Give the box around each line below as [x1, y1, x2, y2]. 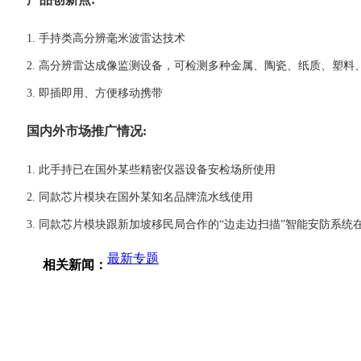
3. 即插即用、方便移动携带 [27, 86, 163, 99]
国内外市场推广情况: [27, 123, 147, 139]
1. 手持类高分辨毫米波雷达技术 [27, 31, 185, 44]
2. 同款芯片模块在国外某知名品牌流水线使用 [27, 190, 253, 203]
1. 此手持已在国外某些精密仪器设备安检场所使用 [27, 163, 276, 176]
